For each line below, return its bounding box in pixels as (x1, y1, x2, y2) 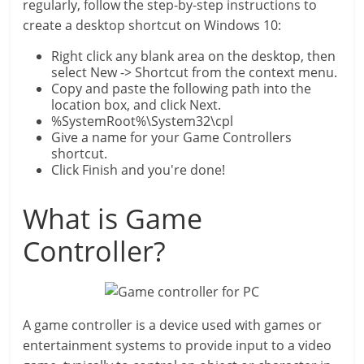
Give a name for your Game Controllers (51, 128, 292, 146)
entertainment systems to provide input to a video (23, 336, 332, 354)
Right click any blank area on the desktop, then (51, 47, 336, 65)
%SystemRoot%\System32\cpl (51, 112, 234, 130)
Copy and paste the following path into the (51, 80, 312, 97)
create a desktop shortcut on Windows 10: (23, 16, 282, 34)
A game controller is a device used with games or (23, 316, 323, 334)
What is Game (23, 200, 203, 237)
